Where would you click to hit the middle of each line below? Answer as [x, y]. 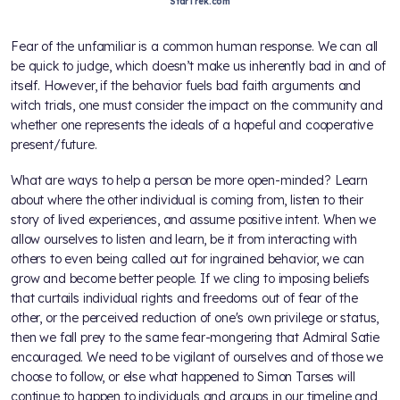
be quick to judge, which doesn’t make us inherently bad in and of [198, 67]
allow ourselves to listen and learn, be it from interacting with [184, 240]
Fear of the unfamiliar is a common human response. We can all [195, 47]
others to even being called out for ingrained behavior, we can [188, 259]
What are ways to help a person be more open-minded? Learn [189, 181]
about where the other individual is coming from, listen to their [187, 200]
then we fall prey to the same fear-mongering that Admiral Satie [195, 338]
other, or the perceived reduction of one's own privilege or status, [195, 318]
